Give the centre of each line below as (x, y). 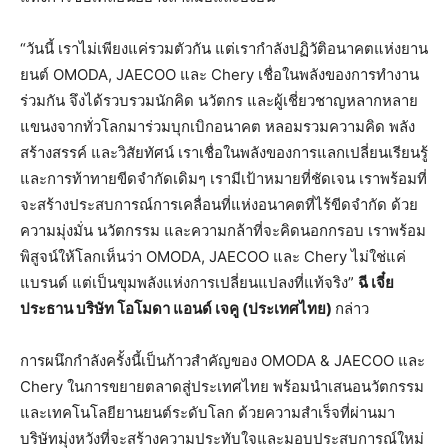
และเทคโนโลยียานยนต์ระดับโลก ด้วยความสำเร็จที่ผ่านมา (207, 413)
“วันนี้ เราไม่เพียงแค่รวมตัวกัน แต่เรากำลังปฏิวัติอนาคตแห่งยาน (224, 49)
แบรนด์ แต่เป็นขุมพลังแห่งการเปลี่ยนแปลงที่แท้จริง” (189, 283)
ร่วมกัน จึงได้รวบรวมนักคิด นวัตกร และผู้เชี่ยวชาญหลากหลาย (219, 101)
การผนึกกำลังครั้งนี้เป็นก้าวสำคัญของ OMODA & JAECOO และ (222, 361)
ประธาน (46, 309)
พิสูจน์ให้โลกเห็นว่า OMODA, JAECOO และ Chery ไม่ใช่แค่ (213, 257)
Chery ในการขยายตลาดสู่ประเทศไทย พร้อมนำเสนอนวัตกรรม (222, 387)
